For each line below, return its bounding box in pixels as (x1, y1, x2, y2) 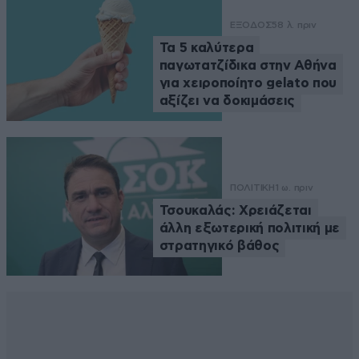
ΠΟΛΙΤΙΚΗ (229, 182, 275, 194)
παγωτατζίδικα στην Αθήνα (159, 58, 337, 72)
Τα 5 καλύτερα (159, 40, 254, 54)
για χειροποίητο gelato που (159, 75, 337, 90)
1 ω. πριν (274, 182, 313, 194)
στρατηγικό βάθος (159, 239, 280, 253)
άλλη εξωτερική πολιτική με (159, 221, 340, 236)
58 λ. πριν (272, 18, 317, 30)
